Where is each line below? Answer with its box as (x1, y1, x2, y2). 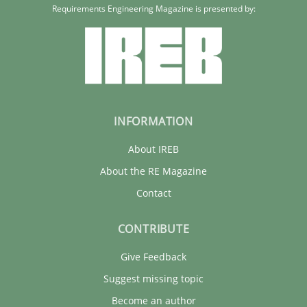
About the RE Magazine (100, 164, 207, 178)
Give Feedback (121, 250, 186, 264)
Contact (136, 186, 171, 200)
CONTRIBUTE (117, 221, 190, 237)
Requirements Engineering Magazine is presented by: (51, 2, 256, 14)
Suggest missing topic (103, 272, 204, 286)
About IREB (128, 143, 179, 156)
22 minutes (14, 88, 66, 101)
